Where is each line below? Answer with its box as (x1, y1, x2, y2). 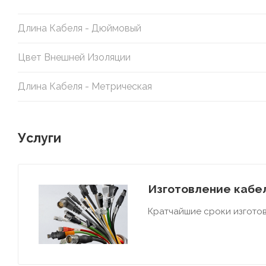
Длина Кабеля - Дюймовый (18, 22, 141, 34)
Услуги (18, 130, 61, 145)
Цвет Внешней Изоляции (18, 51, 131, 63)
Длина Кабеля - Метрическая (18, 80, 152, 92)
